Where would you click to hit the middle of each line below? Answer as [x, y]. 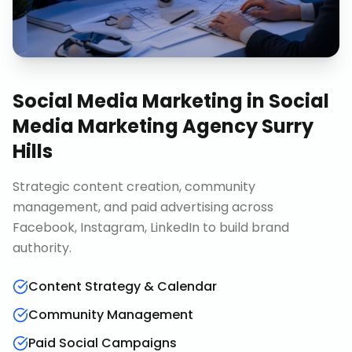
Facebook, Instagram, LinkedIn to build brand [151, 227]
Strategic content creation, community [134, 187]
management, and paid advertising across [143, 207]
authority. [42, 248]
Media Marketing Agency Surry [163, 126]
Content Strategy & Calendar [123, 286]
